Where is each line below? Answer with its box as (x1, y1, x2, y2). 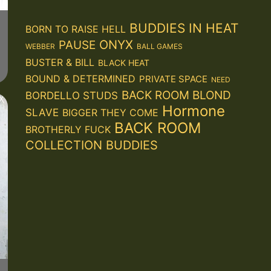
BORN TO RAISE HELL (25, 22, 126, 35)
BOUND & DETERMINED (25, 72, 135, 85)
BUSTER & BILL (25, 56, 94, 68)
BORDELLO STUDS (25, 89, 118, 102)
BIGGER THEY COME (62, 106, 158, 119)
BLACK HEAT (97, 57, 149, 68)
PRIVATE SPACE (139, 73, 207, 85)
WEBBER (25, 41, 55, 51)
